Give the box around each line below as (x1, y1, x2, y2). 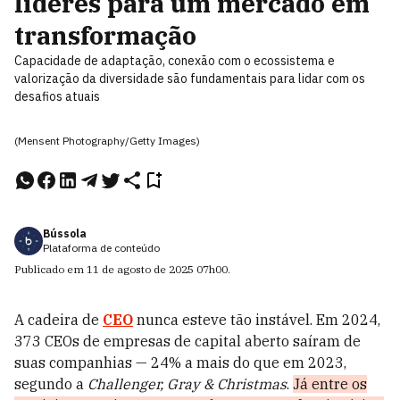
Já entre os (293, 375, 367, 393)
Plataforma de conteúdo (43, 241, 160, 254)
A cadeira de (14, 311, 103, 329)
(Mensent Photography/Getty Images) (14, 134, 200, 147)
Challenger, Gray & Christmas (87, 375, 287, 393)
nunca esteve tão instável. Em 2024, (137, 311, 380, 329)
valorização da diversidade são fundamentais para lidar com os (14, 71, 365, 87)
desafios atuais (14, 88, 100, 104)
